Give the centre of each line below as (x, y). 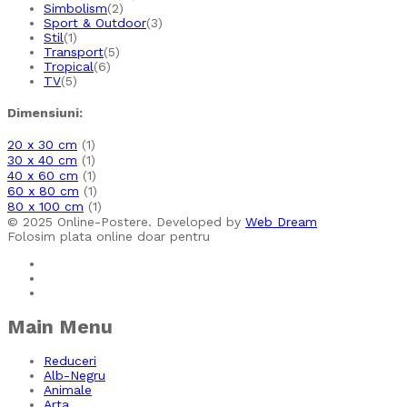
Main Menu (60, 326)
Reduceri (70, 361)
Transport (74, 52)
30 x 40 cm (42, 159)
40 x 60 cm (43, 175)
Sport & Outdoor (95, 23)
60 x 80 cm (43, 190)
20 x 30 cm (42, 144)
